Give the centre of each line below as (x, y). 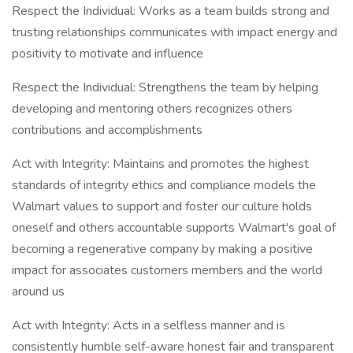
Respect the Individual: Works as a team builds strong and (171, 11)
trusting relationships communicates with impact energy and (175, 32)
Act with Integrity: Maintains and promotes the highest (160, 164)
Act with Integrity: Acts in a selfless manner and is (149, 325)
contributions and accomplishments (107, 130)
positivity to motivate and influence (108, 54)
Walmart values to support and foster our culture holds (162, 206)
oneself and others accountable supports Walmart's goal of (174, 228)
